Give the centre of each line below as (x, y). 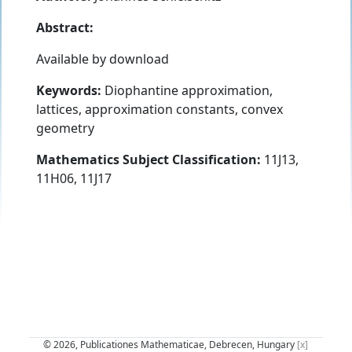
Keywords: (69, 90)
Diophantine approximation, (187, 90)
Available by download (103, 59)
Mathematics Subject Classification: (148, 159)
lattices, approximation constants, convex (159, 109)
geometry (65, 128)
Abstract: (65, 27)
